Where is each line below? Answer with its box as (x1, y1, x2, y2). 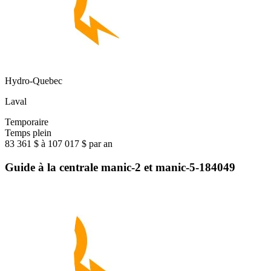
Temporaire (5, 117, 48, 128)
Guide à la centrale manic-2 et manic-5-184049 (5, 161, 235, 174)
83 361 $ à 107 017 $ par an (5, 139, 113, 149)
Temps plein (5, 128, 51, 139)
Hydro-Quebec (5, 76, 62, 87)
